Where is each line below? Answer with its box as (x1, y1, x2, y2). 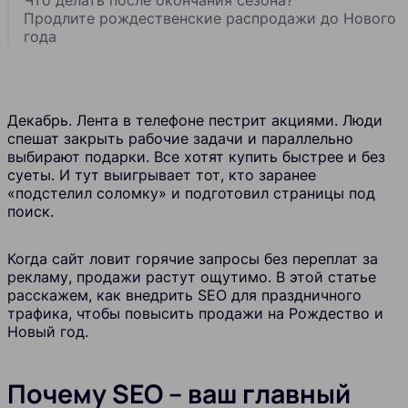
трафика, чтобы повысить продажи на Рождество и (7, 303, 383, 322)
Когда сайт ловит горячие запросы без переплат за (7, 249, 378, 268)
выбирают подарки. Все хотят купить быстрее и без (7, 147, 385, 166)
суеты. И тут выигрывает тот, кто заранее (7, 165, 316, 184)
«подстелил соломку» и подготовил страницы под (7, 183, 375, 202)
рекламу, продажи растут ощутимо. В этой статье (7, 267, 376, 286)
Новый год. (7, 321, 88, 341)
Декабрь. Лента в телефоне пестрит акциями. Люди (7, 110, 382, 129)
